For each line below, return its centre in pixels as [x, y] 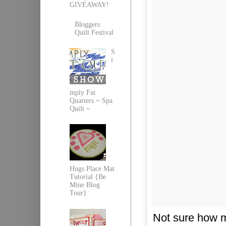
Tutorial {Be [88, 177]
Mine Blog [84, 185]
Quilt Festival [94, 32]
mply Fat [82, 92]
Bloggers [88, 24]
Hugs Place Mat [92, 169]
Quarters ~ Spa [91, 100]
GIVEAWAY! [89, 5]
